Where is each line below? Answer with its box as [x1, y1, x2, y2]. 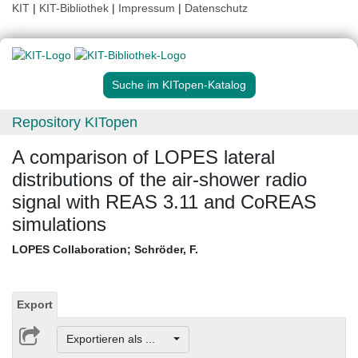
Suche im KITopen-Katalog [112, 78, 246, 92]
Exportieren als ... [66, 332, 171, 346]
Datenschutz [185, 2, 248, 14]
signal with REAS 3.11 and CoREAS [12, 191, 316, 213]
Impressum [118, 2, 175, 14]
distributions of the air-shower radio [12, 169, 307, 191]
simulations [12, 213, 106, 236]
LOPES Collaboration [12, 243, 127, 257]
